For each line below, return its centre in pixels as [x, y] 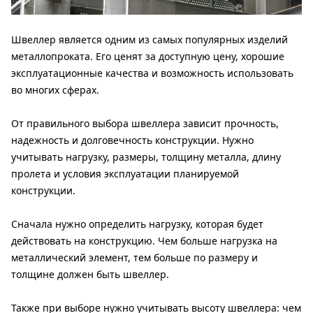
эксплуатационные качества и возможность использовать [152, 73]
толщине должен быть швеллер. [90, 275]
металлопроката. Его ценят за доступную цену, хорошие [148, 57]
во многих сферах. [57, 90]
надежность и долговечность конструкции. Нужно [132, 140]
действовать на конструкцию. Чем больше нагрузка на [144, 241]
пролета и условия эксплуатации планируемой [125, 174]
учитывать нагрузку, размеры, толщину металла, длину [146, 157]
